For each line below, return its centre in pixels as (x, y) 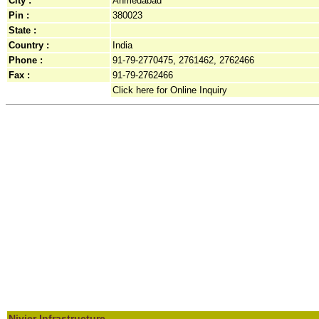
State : (22, 30)
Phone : (26, 60)
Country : (29, 45)
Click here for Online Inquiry (170, 90)
